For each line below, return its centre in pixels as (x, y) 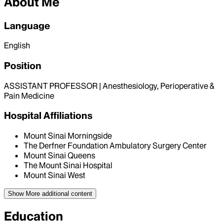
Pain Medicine (29, 95)
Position (23, 66)
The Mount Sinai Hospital (68, 166)
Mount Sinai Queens (59, 156)
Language (27, 25)
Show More (24, 194)
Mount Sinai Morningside (68, 136)
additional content (66, 194)
